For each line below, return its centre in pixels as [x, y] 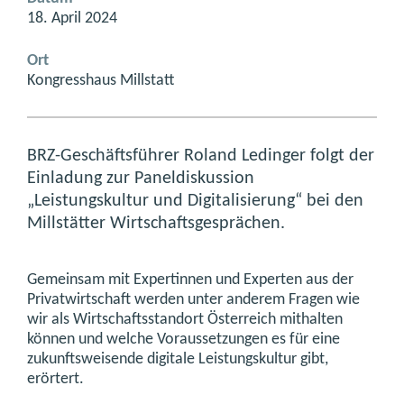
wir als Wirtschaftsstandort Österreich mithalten [185, 319]
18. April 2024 [72, 18]
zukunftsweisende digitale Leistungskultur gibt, [178, 359]
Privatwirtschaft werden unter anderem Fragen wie [193, 299]
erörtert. [55, 379]
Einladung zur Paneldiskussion [141, 179]
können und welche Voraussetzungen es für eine [184, 339]
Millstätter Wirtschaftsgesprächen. [156, 224]
